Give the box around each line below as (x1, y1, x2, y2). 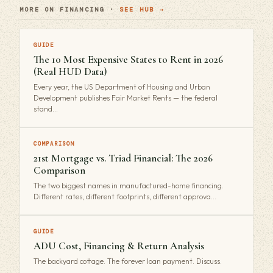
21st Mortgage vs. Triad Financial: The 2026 (34, 151, 213, 165)
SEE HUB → (119, 5, 165, 13)
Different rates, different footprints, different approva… (34, 191, 216, 201)
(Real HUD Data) (34, 65, 107, 78)
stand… (34, 104, 58, 113)
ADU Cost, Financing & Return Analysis (34, 239, 204, 252)
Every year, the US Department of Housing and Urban (34, 82, 210, 91)
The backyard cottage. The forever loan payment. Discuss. (34, 256, 222, 266)
